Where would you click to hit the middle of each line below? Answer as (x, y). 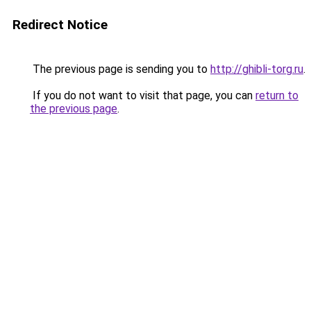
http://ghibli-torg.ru (257, 69)
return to (277, 95)
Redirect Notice (60, 25)
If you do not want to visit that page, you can (143, 95)
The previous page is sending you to (120, 69)
